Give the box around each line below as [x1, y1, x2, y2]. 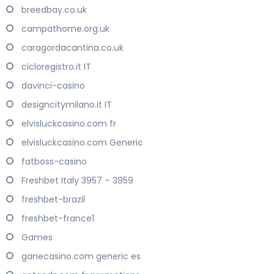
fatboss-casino [21, 155, 87, 168]
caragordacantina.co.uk [21, 42, 124, 54]
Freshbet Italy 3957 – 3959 [21, 174, 133, 187]
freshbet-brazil [21, 193, 85, 206]
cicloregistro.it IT [21, 61, 91, 73]
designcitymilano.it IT [21, 98, 112, 111]
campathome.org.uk [21, 23, 109, 35]
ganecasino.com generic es [21, 250, 141, 263]
